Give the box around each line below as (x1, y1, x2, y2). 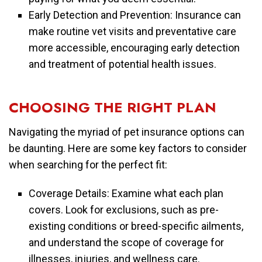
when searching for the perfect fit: (9, 158, 167, 171)
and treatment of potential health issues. (29, 57, 217, 70)
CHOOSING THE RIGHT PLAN (9, 96, 216, 118)
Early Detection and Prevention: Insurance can (29, 8, 242, 21)
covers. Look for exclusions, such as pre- (29, 203, 219, 216)
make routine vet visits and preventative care (29, 25, 237, 37)
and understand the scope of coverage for (29, 236, 225, 249)
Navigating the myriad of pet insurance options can (9, 125, 244, 138)
